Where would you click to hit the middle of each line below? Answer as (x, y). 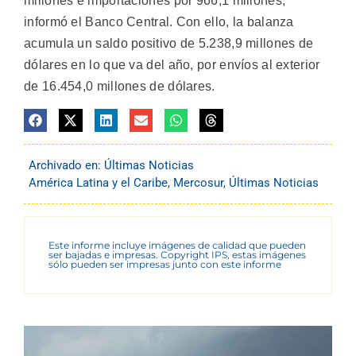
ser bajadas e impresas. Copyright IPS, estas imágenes (177, 255)
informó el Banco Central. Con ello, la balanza (159, 22)
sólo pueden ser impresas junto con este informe (165, 265)
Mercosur (198, 183)
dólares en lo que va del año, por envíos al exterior (172, 65)
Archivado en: (66, 166)
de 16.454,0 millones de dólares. (120, 87)
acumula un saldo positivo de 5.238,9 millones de (169, 44)
